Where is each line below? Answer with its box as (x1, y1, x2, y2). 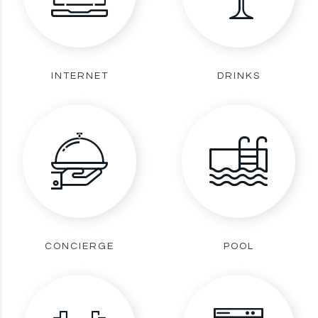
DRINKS (216, 70, 261, 81)
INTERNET (50, 70, 109, 81)
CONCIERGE (45, 241, 114, 251)
